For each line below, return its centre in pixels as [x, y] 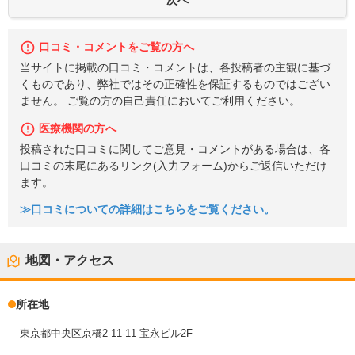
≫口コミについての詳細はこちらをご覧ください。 [147, 210]
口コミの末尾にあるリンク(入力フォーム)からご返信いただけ [174, 166]
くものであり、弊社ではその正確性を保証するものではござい [175, 85]
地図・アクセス [70, 261]
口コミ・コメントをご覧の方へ [116, 48]
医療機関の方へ [78, 128]
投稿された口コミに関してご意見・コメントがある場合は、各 [175, 149]
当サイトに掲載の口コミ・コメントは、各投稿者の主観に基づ [175, 68]
